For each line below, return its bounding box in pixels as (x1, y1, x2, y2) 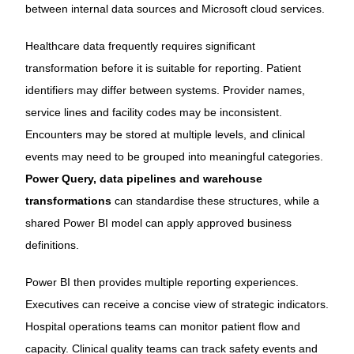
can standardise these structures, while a (111, 194, 319, 208)
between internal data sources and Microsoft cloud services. (24, 2, 325, 15)
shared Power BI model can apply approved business (24, 217, 292, 230)
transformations (24, 194, 111, 208)
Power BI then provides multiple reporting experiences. (24, 276, 299, 289)
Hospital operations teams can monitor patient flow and (24, 320, 300, 333)
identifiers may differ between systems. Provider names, (24, 84, 305, 97)
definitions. (24, 239, 79, 252)
